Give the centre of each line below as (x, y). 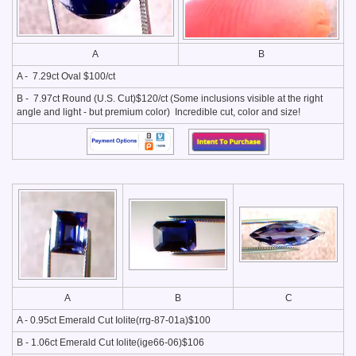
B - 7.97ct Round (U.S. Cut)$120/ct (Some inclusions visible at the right (170, 99)
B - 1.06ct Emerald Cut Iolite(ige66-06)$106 (110, 343)
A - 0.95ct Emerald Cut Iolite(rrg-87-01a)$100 (114, 321)
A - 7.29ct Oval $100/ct (66, 77)
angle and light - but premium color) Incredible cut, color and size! (159, 112)
